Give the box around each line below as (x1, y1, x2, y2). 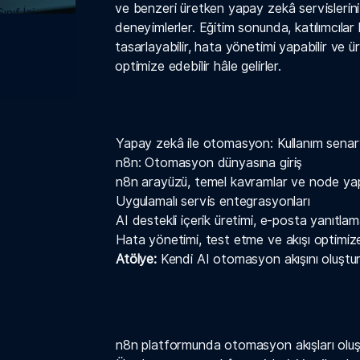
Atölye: (116, 252, 157, 268)
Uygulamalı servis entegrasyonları (116, 194, 310, 210)
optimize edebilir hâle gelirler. (115, 59, 281, 75)
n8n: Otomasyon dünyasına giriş (116, 155, 303, 171)
